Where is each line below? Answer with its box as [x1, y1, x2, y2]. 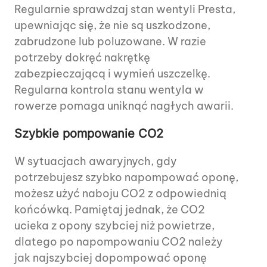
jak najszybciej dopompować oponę [14, 251, 207, 265]
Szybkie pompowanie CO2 [14, 126, 163, 141]
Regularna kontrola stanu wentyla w [14, 83, 204, 97]
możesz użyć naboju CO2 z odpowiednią [14, 187, 226, 201]
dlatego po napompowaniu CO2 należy [14, 235, 223, 249]
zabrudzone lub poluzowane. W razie [14, 35, 206, 49]
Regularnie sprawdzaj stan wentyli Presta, [14, 2, 235, 17]
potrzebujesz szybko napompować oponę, [14, 170, 238, 185]
